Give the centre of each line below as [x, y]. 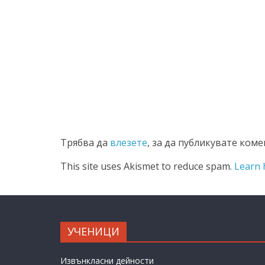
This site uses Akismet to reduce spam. [147, 166]
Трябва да [85, 142]
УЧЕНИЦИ [93, 231]
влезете [129, 142]
